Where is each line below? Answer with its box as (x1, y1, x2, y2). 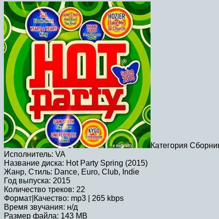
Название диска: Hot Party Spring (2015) (4, 158, 148, 167)
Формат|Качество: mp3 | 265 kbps (4, 194, 124, 202)
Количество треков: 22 (4, 185, 85, 194)
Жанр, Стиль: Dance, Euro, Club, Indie (4, 167, 139, 176)
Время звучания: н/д (4, 202, 78, 211)
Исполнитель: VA (4, 150, 66, 158)
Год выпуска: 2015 (4, 176, 70, 185)
